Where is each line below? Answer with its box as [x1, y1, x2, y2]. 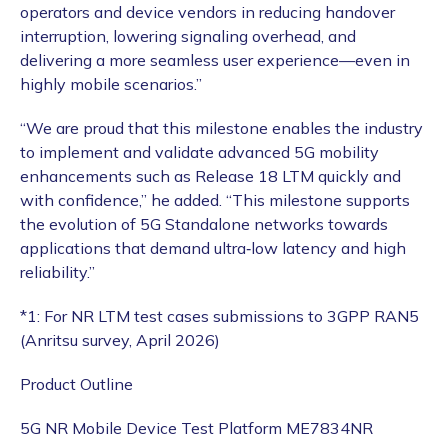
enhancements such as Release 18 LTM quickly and [20, 166, 401, 187]
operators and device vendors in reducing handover [20, 2, 395, 23]
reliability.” [20, 262, 95, 283]
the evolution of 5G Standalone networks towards [20, 214, 388, 235]
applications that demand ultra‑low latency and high [20, 238, 406, 259]
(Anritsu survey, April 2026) [20, 330, 220, 351]
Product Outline [20, 374, 133, 395]
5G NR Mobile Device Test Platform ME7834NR [20, 418, 373, 439]
